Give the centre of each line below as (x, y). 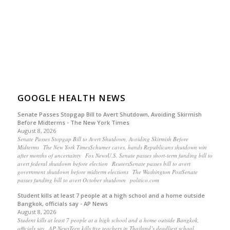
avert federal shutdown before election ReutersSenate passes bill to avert (104, 164)
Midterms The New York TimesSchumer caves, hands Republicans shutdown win (112, 147)
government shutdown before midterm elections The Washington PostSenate (107, 172)
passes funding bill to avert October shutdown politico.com (88, 180)
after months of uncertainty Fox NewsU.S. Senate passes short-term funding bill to (115, 156)
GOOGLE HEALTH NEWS (71, 98)
